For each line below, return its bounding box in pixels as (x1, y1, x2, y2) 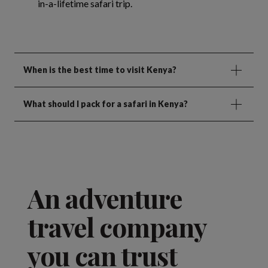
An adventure (28, 180, 182, 216)
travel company (28, 209, 207, 245)
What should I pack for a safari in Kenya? (23, 99, 188, 109)
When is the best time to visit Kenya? (23, 65, 176, 75)
